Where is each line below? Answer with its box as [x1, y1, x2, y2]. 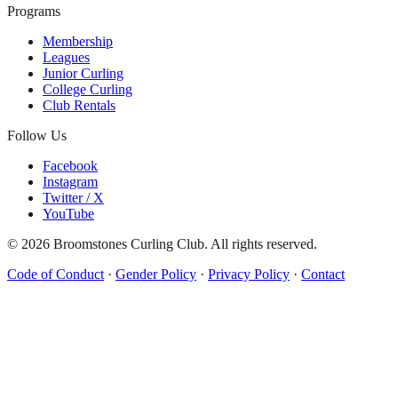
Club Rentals [43, 97, 115, 113]
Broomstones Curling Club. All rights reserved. [50, 235, 317, 251]
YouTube [43, 205, 94, 221]
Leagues [43, 49, 90, 65]
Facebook [43, 157, 98, 173]
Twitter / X [43, 189, 104, 205]
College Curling [43, 81, 132, 97]
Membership [43, 33, 113, 49]
